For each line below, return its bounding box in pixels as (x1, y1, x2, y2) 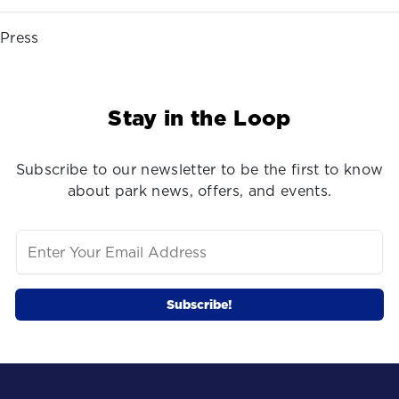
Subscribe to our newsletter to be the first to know (15, 159, 384, 179)
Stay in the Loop (108, 102, 291, 133)
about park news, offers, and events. (67, 180, 332, 200)
